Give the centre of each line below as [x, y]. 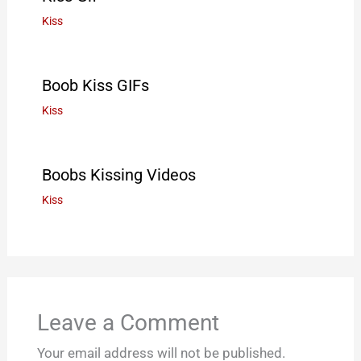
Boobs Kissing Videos [118, 174]
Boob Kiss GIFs [95, 85]
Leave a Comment [128, 322]
